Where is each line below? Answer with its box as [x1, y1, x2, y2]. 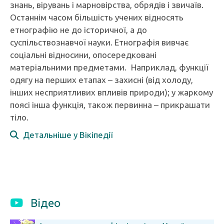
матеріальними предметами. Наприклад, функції [10, 62, 208, 72]
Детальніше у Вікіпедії [18, 130, 113, 139]
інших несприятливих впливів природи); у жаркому [10, 87, 213, 97]
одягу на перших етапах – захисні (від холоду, [10, 75, 193, 84]
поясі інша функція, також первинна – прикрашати [10, 100, 210, 109]
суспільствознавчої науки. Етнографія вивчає [10, 37, 188, 47]
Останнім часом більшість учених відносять [10, 12, 183, 22]
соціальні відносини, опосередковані [10, 50, 156, 59]
